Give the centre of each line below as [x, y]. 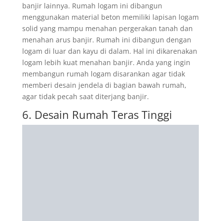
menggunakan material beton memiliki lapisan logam [110, 17]
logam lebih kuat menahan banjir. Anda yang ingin [106, 62]
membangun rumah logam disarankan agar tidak [103, 74]
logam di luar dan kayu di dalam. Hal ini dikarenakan [110, 51]
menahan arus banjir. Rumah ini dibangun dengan [107, 40]
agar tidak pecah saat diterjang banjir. [85, 96]
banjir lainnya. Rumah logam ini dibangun [92, 6]
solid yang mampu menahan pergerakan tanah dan [107, 28]
